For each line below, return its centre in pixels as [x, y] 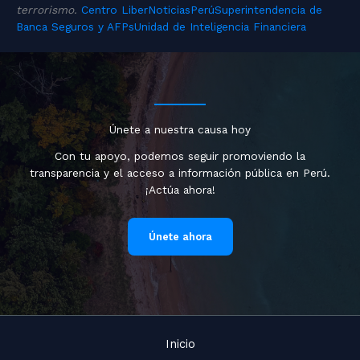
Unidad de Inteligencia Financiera [220, 26]
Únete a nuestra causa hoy [180, 130]
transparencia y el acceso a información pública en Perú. [180, 173]
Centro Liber [115, 9]
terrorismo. [49, 9]
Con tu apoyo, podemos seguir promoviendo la [180, 156]
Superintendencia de [268, 9]
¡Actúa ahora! [180, 190]
